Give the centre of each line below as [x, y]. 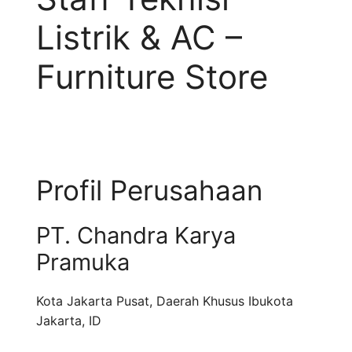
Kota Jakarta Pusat [93, 301]
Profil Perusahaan [149, 191]
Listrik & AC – [139, 38]
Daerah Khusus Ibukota [225, 301]
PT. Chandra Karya [136, 236]
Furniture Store [152, 77]
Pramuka [83, 262]
